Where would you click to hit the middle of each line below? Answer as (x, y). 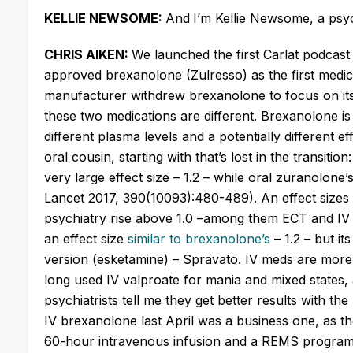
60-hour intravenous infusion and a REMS (173, 341)
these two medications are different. (152, 115)
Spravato (210, 259)
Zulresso (217, 74)
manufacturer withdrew (117, 95)
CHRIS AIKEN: (88, 54)
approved (75, 74)
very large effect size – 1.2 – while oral (160, 177)
